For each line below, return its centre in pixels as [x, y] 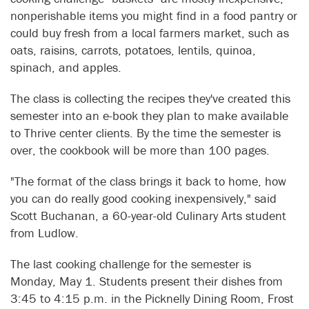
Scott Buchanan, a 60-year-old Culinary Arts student [148, 216]
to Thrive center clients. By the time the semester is [146, 133]
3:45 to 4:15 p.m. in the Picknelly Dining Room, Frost [152, 299]
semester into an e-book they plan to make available [149, 116]
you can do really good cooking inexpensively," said [143, 199]
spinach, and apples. [66, 68]
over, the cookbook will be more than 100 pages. [140, 150]
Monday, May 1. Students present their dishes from [147, 281]
